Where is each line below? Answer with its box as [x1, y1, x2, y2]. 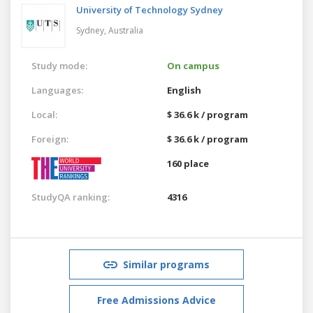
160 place [167, 156, 209, 170]
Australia [108, 24, 143, 36]
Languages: [31, 83, 83, 96]
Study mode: [31, 59, 87, 72]
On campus [167, 59, 219, 72]
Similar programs [123, 257, 210, 271]
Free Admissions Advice [97, 293, 216, 307]
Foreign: [31, 132, 68, 145]
